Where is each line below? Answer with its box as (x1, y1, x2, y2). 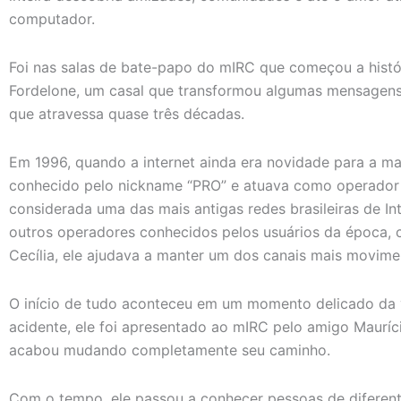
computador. (9, 9, 95, 28)
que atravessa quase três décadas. (9, 104, 244, 123)
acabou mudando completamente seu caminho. (9, 340, 330, 359)
